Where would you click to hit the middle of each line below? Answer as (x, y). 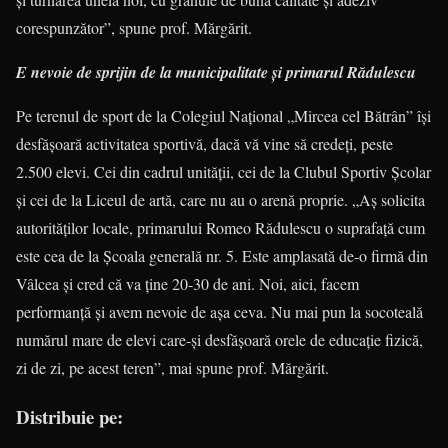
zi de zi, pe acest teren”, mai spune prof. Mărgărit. (172, 367)
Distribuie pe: (69, 416)
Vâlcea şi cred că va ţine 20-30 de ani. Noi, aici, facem (187, 283)
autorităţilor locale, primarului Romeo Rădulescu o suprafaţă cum (220, 227)
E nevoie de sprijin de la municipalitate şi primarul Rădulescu (216, 72)
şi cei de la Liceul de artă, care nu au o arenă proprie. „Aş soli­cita (220, 199)
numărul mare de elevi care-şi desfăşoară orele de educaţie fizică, (219, 339)
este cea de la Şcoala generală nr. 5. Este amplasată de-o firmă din (222, 255)
